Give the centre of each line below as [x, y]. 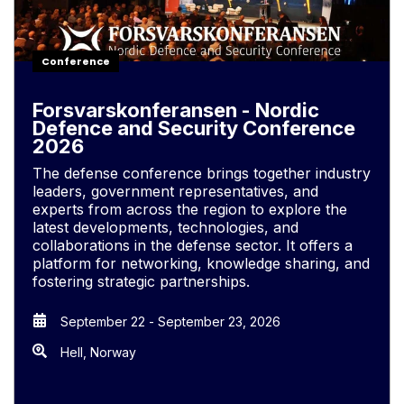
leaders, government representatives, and [175, 191]
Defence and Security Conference [194, 128]
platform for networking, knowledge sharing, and [201, 263]
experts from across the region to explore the [190, 209]
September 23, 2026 [219, 321]
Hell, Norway [98, 352]
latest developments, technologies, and [165, 227]
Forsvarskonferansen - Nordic [176, 110]
